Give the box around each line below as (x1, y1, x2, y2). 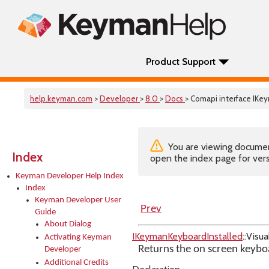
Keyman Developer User (35, 196, 121, 205)
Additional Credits (44, 258, 109, 267)
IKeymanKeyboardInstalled (132, 231, 243, 242)
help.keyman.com (30, 94, 92, 103)
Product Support (146, 56, 216, 67)
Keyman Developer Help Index (16, 172, 124, 181)
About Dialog (44, 220, 91, 229)
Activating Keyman (44, 233, 112, 242)
